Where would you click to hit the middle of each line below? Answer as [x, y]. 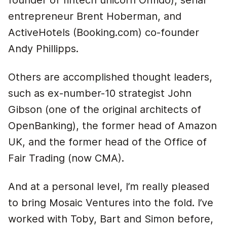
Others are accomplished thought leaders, [110, 77]
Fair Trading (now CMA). [68, 158]
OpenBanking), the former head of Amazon [112, 126]
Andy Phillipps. [43, 49]
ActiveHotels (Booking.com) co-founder [104, 32]
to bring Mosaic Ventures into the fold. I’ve [111, 203]
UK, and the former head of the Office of [107, 142]
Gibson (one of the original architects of [105, 109]
